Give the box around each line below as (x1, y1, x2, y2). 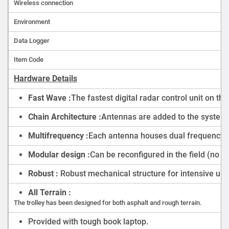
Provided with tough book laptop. (28, 216, 148, 226)
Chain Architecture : (28, 111, 101, 122)
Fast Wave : (28, 93, 71, 103)
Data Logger (14, 36, 50, 44)
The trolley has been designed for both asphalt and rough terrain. (14, 198, 202, 207)
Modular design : (28, 149, 90, 159)
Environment (14, 17, 50, 26)
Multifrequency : (28, 130, 88, 141)
